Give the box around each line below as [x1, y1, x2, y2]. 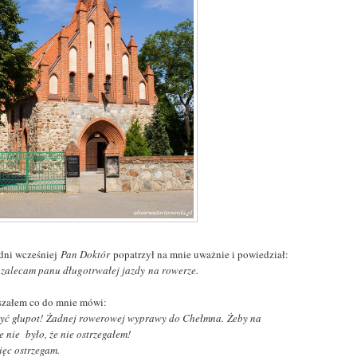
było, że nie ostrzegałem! [20, 326, 131, 341]
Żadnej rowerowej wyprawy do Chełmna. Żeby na [46, 310, 262, 325]
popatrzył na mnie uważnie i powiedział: [110, 246, 289, 261]
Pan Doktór [61, 246, 111, 261]
